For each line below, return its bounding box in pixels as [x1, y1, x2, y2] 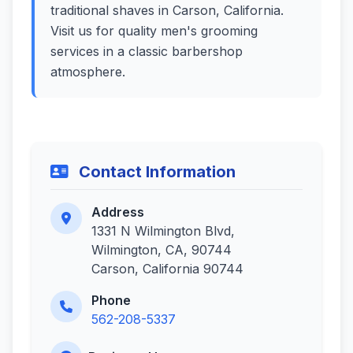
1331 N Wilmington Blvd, [91, 223, 235, 239]
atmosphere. [50, 64, 125, 80]
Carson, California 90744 [91, 261, 243, 277]
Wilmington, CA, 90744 [91, 242, 232, 258]
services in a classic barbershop [50, 43, 243, 59]
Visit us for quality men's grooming [50, 23, 258, 39]
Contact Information [75, 162, 236, 181]
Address [91, 204, 144, 220]
